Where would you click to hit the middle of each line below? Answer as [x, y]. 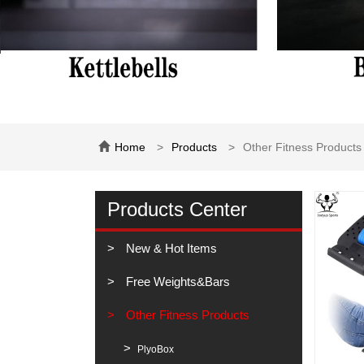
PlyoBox [154, 349]
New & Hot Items [170, 248]
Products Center [177, 209]
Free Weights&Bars [176, 282]
